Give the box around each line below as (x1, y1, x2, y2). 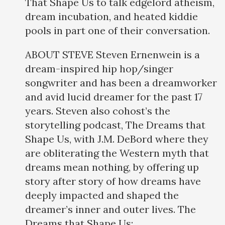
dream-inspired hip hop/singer (25, 62, 173, 75)
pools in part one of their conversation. (25, 24, 212, 37)
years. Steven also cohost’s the (25, 104, 170, 118)
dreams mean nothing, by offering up (25, 161, 199, 174)
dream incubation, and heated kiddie (25, 10, 198, 23)
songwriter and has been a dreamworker (25, 76, 217, 89)
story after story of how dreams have (25, 175, 201, 188)
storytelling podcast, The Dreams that (25, 119, 205, 132)
